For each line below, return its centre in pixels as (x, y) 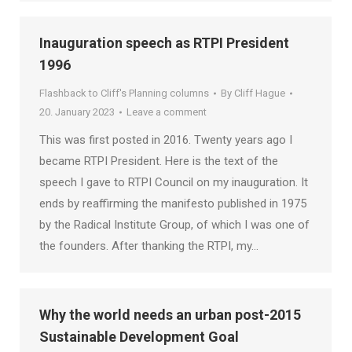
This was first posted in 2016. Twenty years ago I (166, 140)
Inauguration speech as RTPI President (164, 43)
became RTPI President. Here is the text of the (159, 161)
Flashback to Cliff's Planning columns (124, 93)
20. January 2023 (77, 112)
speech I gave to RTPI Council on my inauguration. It (174, 182)
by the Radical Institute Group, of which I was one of (174, 225)
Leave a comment (167, 112)
